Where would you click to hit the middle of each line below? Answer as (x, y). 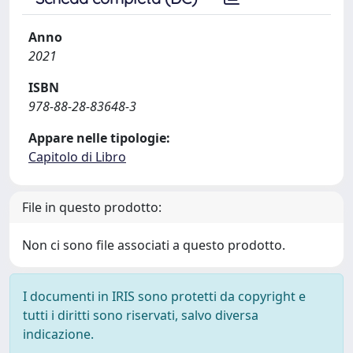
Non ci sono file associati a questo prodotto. (154, 245)
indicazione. (58, 334)
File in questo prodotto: (92, 207)
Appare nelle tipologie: (99, 137)
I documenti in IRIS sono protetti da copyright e (164, 296)
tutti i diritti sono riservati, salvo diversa (141, 315)
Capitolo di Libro (77, 156)
